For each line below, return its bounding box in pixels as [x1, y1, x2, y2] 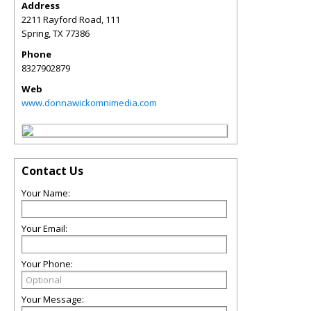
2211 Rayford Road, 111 [22, 13, 120, 26]
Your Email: [22, 222, 67, 235]
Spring [22, 27, 49, 40]
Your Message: [22, 293, 84, 305]
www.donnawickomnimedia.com [22, 96, 157, 109]
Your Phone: [22, 258, 73, 270]
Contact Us [22, 163, 83, 178]
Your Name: [22, 187, 70, 199]
